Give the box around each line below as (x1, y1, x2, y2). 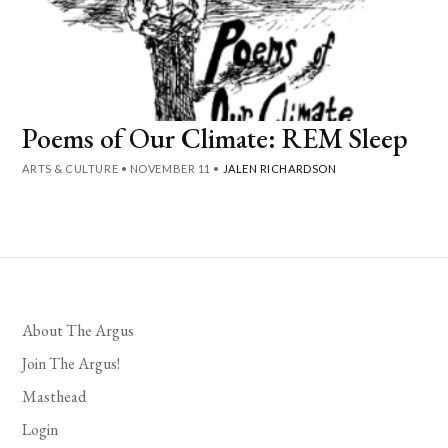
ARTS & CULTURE (22, 161, 119, 175)
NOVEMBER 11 (129, 161, 211, 175)
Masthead (22, 385, 87, 407)
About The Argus (22, 319, 135, 341)
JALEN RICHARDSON (222, 161, 337, 175)
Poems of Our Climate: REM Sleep (22, 119, 409, 156)
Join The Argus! (22, 352, 121, 374)
